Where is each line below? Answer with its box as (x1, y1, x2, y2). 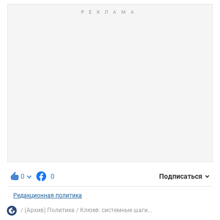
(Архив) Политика (25, 207, 75, 214)
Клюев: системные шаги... (80, 207, 152, 214)
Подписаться (159, 172, 202, 181)
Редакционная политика (13, 192, 82, 199)
